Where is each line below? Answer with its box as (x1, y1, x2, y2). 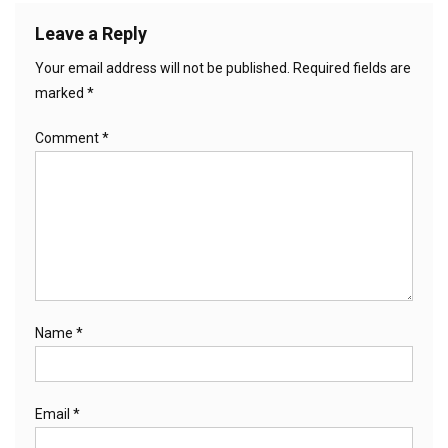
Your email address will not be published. (35, 59, 290, 76)
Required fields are (293, 59, 411, 76)
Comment (35, 129, 102, 146)
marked (35, 84, 87, 101)
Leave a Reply (35, 22, 147, 44)
